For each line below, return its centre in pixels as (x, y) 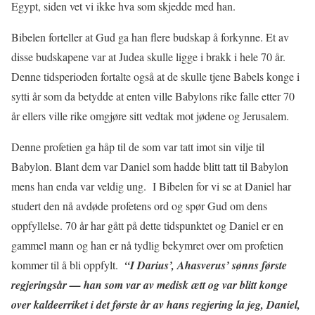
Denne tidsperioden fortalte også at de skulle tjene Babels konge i (155, 76)
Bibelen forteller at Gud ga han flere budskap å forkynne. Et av (150, 37)
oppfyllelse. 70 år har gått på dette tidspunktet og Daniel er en (147, 225)
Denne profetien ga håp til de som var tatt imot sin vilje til (138, 146)
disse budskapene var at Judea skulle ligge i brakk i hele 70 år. (148, 56)
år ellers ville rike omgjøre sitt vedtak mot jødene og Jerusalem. (150, 115)
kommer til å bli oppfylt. (66, 264)
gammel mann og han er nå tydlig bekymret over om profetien (147, 245)
